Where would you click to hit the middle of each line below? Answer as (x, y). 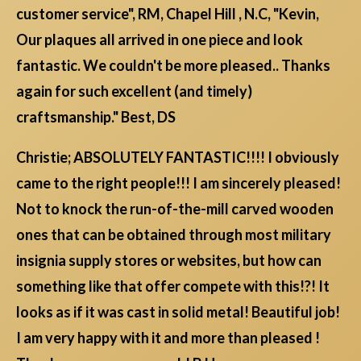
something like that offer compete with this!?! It (173, 286)
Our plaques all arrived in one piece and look (160, 40)
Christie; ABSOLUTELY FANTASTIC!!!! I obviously (178, 158)
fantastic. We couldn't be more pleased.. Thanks (173, 66)
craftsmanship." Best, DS (96, 117)
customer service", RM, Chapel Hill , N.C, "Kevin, (168, 14)
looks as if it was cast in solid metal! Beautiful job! (178, 312)
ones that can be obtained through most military (174, 235)
